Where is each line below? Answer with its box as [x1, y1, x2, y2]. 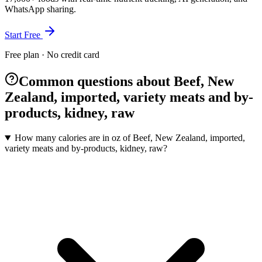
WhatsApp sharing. [5, 4, 76, 15]
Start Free [5, 30, 43, 40]
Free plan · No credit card [5, 50, 99, 60]
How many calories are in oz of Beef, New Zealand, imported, [14, 133, 245, 143]
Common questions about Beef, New [19, 74, 234, 89]
